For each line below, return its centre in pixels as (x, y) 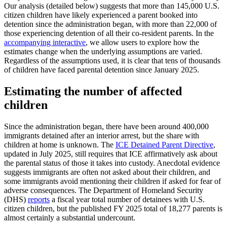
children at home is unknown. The (60, 145)
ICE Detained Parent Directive (164, 145)
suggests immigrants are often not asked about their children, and (107, 172)
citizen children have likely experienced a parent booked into (101, 15)
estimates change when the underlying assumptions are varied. (103, 52)
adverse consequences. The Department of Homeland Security (104, 191)
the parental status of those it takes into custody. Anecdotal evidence (112, 163)
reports (39, 200)
